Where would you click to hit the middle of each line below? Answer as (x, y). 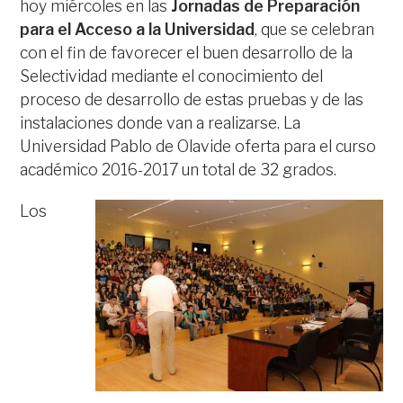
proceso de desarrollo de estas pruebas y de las (192, 100)
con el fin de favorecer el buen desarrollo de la (187, 53)
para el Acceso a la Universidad (138, 30)
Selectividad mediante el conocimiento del (172, 76)
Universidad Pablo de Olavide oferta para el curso (198, 147)
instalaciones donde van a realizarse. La (161, 123)
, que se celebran (315, 30)
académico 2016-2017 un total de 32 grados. (179, 170)
